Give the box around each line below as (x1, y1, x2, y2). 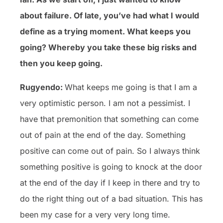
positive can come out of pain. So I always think (20, 145, 200, 156)
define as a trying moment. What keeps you (20, 26, 191, 36)
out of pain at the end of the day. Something (20, 129, 186, 140)
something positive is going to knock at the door (20, 161, 202, 172)
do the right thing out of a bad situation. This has (20, 193, 203, 204)
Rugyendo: (20, 82, 65, 92)
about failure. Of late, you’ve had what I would (20, 10, 199, 20)
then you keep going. (20, 58, 103, 68)
